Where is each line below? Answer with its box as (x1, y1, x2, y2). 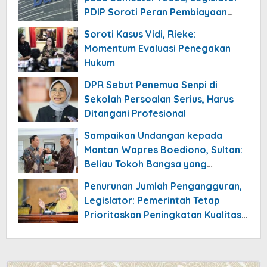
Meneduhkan (84, 172, 142, 185)
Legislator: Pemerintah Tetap (84, 194, 220, 207)
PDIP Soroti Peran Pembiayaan (84, 6, 227, 18)
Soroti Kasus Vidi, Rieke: (84, 28, 196, 41)
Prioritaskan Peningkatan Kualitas (84, 209, 241, 221)
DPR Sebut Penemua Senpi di (84, 79, 218, 91)
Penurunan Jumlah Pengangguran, (84, 180, 242, 193)
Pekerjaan (84, 223, 131, 235)
